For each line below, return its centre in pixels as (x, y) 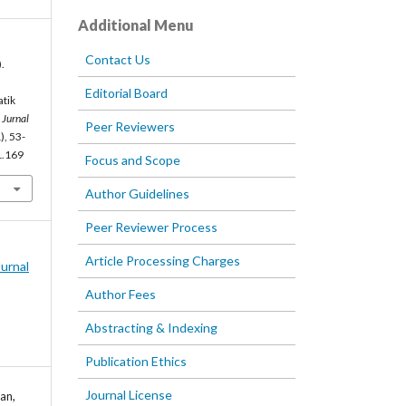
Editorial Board (126, 93)
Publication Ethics (136, 362)
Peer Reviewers (130, 127)
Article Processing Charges (163, 261)
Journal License (129, 395)
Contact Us (118, 60)
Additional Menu (136, 25)
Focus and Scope (133, 160)
